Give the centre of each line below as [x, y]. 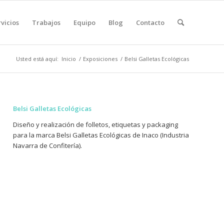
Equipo [84, 22]
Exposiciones [100, 59]
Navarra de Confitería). [48, 146]
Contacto [150, 22]
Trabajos [46, 22]
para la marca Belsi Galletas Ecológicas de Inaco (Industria [101, 135]
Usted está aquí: [37, 59]
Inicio [69, 59]
